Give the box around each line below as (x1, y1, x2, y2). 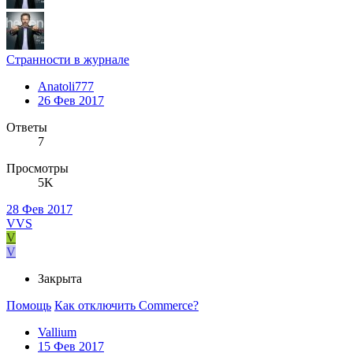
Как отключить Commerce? (54, 299, 199, 313)
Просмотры (6, 162, 69, 176)
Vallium (38, 325, 76, 340)
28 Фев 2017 (6, 203, 72, 217)
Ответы (6, 121, 47, 135)
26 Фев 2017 (38, 94, 104, 108)
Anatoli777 (38, 80, 94, 94)
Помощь (6, 299, 51, 313)
